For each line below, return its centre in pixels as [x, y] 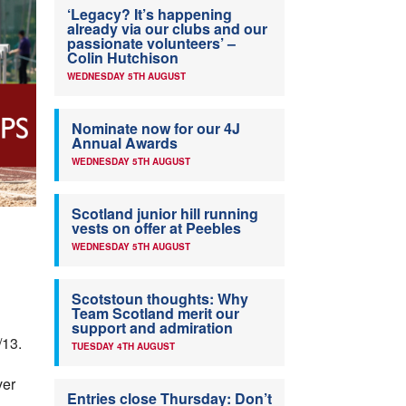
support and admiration [152, 328]
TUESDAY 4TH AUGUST [123, 347]
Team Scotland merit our [155, 314]
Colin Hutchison [123, 58]
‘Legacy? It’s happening [150, 14]
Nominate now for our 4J [156, 129]
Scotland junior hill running [165, 214]
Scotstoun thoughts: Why [160, 299]
